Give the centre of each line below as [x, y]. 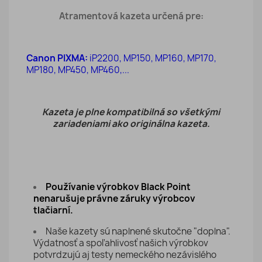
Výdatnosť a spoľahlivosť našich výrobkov [121, 243]
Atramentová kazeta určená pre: [131, 16]
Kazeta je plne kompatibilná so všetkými [131, 112]
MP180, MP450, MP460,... [78, 70]
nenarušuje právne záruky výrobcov [114, 199]
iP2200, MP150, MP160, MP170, [153, 58]
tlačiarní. [53, 210]
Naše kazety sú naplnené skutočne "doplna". [138, 231]
